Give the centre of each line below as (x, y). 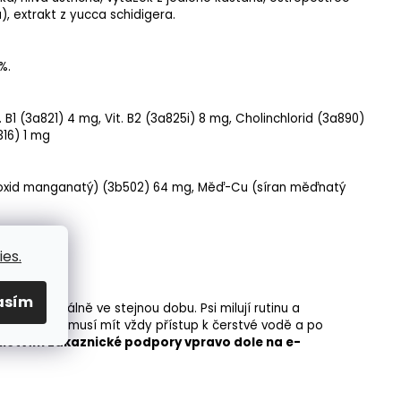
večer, (25, 309)
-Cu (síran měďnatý (285, 188)
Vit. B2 (123, 119)
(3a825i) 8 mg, (188, 119)
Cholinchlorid (274, 119)
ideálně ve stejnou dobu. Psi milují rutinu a (172, 309)
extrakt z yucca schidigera (93, 15)
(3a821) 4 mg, (60, 119)
